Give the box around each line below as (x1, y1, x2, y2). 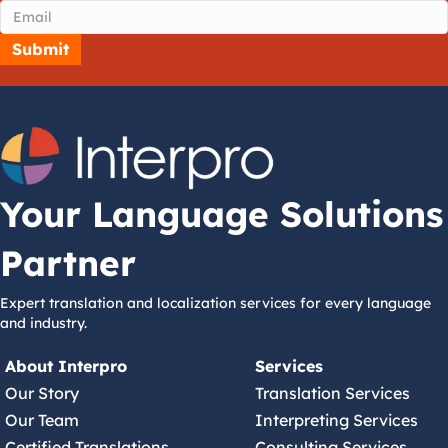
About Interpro (5, 356, 127, 377)
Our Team (5, 410, 79, 431)
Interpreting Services (254, 410, 418, 431)
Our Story (5, 383, 79, 404)
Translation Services (254, 383, 410, 404)
